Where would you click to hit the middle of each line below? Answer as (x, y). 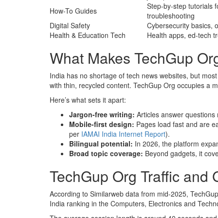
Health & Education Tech (88, 35)
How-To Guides (73, 11)
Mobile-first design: (103, 124)
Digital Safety (70, 26)
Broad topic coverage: (107, 154)
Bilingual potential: (102, 144)
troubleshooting (171, 16)
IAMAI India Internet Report (123, 134)
